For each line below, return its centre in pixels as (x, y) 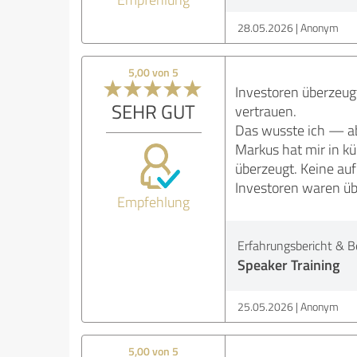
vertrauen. (265, 111)
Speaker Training (288, 265)
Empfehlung (154, 202)
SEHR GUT (154, 112)
